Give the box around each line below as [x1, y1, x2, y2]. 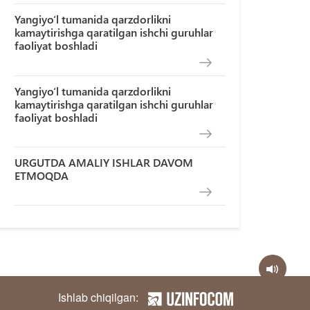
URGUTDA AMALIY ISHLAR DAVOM [15, 154, 194, 170]
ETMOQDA [15, 167, 69, 183]
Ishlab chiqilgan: [57, 289, 138, 306]
